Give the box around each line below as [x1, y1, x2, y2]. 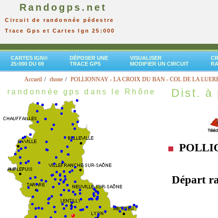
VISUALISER [130, 55, 162, 61]
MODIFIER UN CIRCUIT [130, 61, 189, 67]
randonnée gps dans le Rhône [7, 88, 156, 96]
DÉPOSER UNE [70, 55, 108, 61]
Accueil [24, 76, 42, 83]
